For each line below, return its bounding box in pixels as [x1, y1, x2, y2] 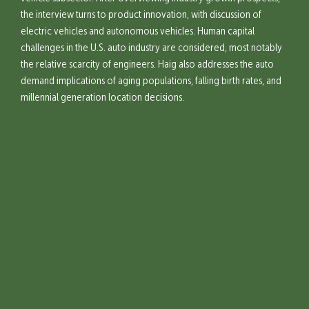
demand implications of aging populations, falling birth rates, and [21, 76, 281, 87]
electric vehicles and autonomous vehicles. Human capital [21, 26, 255, 37]
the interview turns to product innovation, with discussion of [21, 10, 261, 21]
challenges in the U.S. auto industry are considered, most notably [21, 43, 282, 54]
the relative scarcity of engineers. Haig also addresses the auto [21, 59, 274, 70]
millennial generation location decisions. [21, 92, 184, 103]
